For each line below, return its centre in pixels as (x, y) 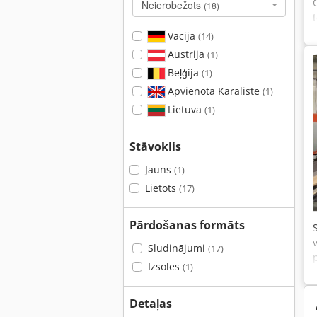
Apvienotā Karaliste (213, 91)
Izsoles (165, 266)
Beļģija (183, 73)
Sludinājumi (178, 248)
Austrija (186, 54)
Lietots (162, 188)
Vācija (181, 36)
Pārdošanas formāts (187, 225)
